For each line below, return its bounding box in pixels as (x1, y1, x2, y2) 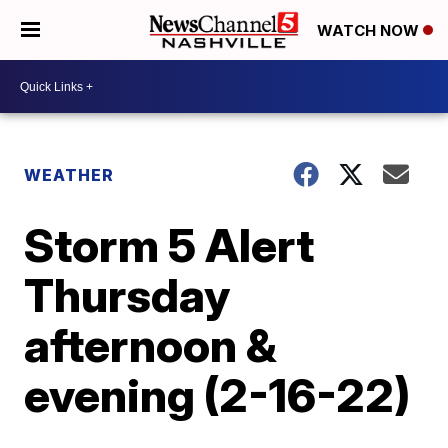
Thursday (24, 267, 231, 323)
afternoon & (24, 317, 278, 373)
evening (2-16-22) (24, 367, 411, 423)
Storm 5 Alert (24, 217, 315, 273)
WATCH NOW (317, 21, 423, 41)
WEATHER (24, 165, 115, 185)
